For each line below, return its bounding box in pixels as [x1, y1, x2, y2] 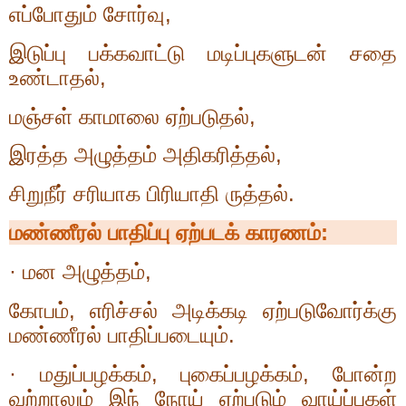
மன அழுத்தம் [23, 258, 145, 284]
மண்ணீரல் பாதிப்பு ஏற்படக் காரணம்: [9, 220, 328, 246]
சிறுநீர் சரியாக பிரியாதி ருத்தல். [9, 181, 295, 207]
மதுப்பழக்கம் [39, 361, 151, 386]
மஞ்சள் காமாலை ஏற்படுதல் [9, 103, 249, 129]
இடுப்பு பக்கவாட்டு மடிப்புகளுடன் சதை [9, 40, 397, 65]
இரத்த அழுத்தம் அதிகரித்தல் [9, 142, 275, 168]
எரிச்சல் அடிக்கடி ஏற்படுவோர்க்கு [90, 297, 397, 323]
